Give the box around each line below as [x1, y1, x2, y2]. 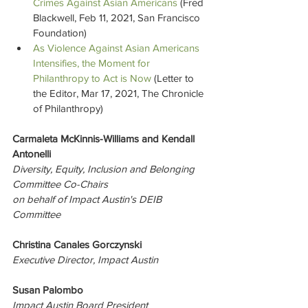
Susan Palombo [12, 284, 83, 296]
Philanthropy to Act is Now [33, 72, 151, 84]
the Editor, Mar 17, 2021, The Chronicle [33, 87, 206, 99]
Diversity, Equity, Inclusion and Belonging [12, 163, 197, 175]
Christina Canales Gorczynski [12, 239, 142, 250]
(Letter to [151, 72, 197, 84]
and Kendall [139, 133, 197, 144]
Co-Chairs [63, 178, 111, 190]
